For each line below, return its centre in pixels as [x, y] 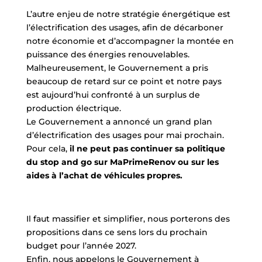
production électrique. [73, 108]
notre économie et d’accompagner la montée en [130, 41]
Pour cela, [46, 148]
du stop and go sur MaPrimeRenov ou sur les [122, 162]
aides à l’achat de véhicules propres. [104, 175]
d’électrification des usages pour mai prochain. [125, 135]
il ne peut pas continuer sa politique [147, 148]
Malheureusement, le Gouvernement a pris [117, 68]
